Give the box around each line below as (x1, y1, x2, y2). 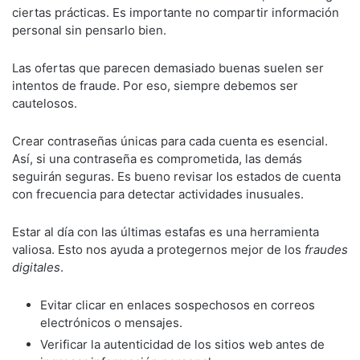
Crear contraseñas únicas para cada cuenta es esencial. (12, 133, 328, 149)
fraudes (305, 242, 348, 257)
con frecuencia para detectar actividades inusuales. (12, 186, 304, 202)
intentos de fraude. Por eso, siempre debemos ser (12, 78, 298, 93)
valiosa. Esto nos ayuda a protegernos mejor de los (12, 242, 305, 257)
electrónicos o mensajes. (40, 315, 182, 330)
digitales (12, 260, 60, 275)
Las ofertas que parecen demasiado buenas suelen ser (12, 60, 324, 76)
